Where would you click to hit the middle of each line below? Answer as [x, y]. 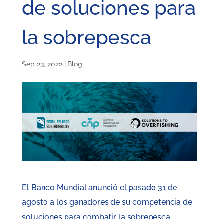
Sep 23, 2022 [42, 64]
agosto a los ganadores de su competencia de [107, 202]
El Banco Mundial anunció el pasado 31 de [99, 188]
